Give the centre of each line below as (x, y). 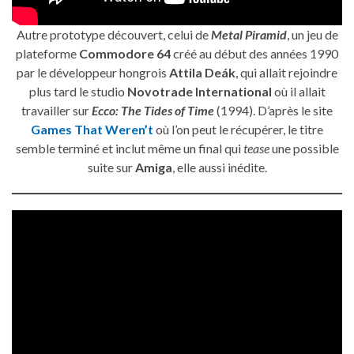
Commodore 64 (125, 53)
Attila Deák (202, 72)
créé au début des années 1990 (254, 53)
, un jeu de (312, 34)
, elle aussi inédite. (219, 167)
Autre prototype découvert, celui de (113, 34)
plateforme (47, 53)
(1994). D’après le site (273, 110)
